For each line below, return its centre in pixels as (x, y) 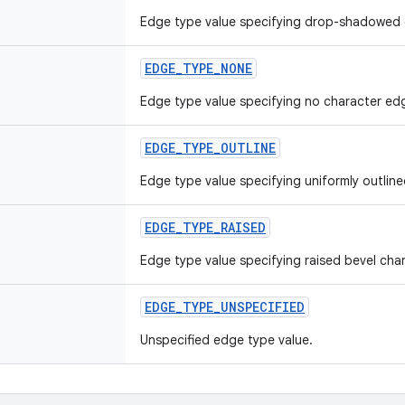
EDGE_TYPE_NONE (198, 68)
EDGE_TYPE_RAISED (205, 227)
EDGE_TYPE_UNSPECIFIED (225, 307)
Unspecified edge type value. (226, 340)
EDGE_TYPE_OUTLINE (210, 148)
